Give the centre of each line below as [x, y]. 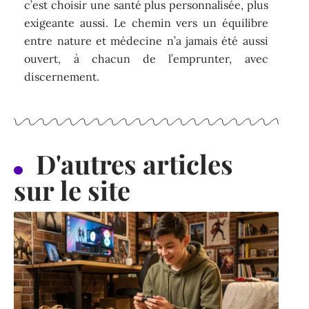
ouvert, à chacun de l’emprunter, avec [146, 58]
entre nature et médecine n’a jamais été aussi [146, 40]
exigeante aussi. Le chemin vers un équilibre [146, 22]
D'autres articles [134, 164]
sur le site [72, 190]
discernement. [62, 76]
